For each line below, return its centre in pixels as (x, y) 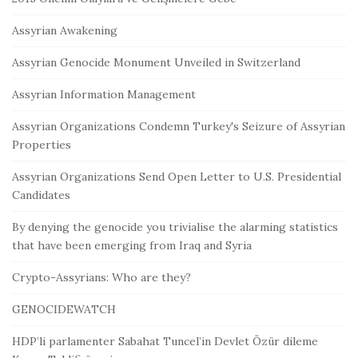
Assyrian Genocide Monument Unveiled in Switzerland (156, 63)
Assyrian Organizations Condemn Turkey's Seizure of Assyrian (179, 127)
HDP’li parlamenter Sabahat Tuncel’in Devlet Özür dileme (165, 342)
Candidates (41, 195)
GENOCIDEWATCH (64, 310)
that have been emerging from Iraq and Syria (132, 246)
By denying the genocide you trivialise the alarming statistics (175, 227)
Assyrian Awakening (65, 31)
